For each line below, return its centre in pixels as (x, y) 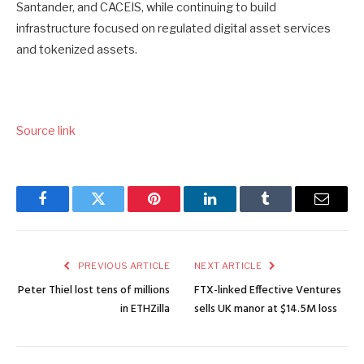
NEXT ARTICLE (229, 266)
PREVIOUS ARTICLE (123, 266)
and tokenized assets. (77, 50)
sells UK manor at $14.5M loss (266, 310)
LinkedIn (235, 211)
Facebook (69, 211)
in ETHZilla (145, 310)
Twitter (118, 211)
